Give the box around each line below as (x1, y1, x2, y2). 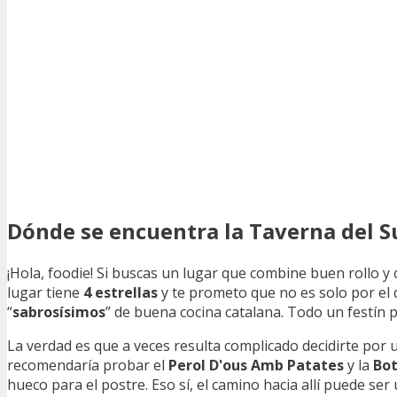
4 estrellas (83, 282, 158, 302)
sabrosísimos (12, 301, 105, 322)
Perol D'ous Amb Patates (168, 354, 344, 375)
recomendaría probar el (7, 354, 168, 375)
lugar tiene (7, 282, 83, 302)
